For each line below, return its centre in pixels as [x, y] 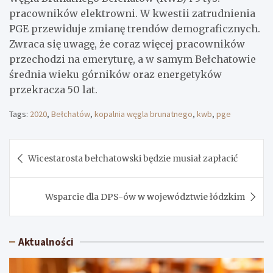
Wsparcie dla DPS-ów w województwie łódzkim [145, 197]
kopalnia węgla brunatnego [144, 114]
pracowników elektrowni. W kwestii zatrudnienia [132, 13]
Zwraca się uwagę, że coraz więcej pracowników [127, 44]
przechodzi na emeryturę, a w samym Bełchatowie [133, 59]
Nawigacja [48, 148]
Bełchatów [71, 114]
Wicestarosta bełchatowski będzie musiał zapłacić [133, 158]
